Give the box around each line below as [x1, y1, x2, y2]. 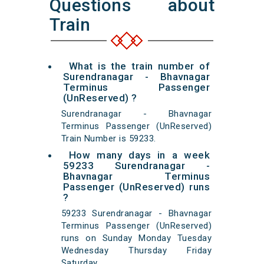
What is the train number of [68, 60, 210, 72]
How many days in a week [68, 149, 210, 161]
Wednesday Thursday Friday [61, 245, 212, 256]
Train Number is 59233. [61, 133, 156, 144]
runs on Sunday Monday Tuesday [61, 233, 212, 244]
